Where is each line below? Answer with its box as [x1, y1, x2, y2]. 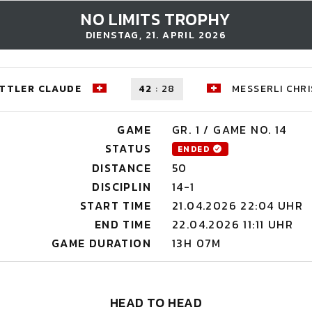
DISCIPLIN [92, 178, 151, 195]
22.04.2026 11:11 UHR [172, 216, 293, 233]
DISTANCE [91, 159, 151, 176]
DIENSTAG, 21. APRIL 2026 [85, 28, 227, 42]
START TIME [80, 197, 151, 214]
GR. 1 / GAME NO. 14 [172, 121, 287, 138]
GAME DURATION [51, 235, 151, 251]
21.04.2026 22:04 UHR [172, 197, 303, 214]
